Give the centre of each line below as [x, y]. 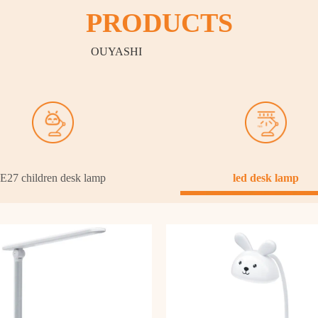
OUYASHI [159, 51]
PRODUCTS [159, 23]
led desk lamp [265, 178]
